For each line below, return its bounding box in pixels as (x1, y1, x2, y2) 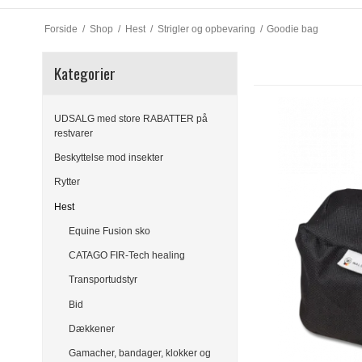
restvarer (54, 127, 93, 139)
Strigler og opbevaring (157, 23, 255, 35)
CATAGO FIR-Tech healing (68, 250, 185, 262)
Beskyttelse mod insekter (54, 152, 163, 164)
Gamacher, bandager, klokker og (68, 347, 211, 360)
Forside (44, 23, 78, 35)
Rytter (54, 176, 80, 188)
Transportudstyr (68, 274, 137, 286)
